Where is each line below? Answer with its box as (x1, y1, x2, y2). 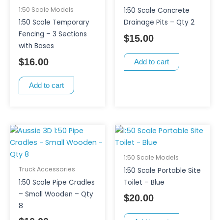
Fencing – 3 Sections (18, 29, 87, 39)
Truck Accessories (18, 165, 75, 174)
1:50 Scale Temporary (18, 18, 89, 27)
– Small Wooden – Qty (18, 189, 93, 199)
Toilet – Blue (123, 177, 165, 187)
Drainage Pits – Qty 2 (123, 18, 194, 27)
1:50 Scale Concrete (123, 6, 190, 16)
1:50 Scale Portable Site (123, 165, 201, 175)
